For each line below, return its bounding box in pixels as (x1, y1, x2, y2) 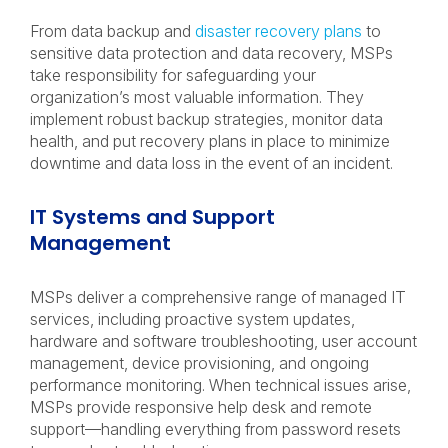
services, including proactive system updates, (30, 309, 355, 329)
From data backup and (30, 21, 195, 41)
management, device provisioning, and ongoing (30, 353, 369, 373)
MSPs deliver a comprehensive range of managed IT (30, 287, 406, 307)
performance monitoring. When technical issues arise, (30, 375, 411, 395)
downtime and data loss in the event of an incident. (30, 153, 397, 173)
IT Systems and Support (30, 203, 275, 231)
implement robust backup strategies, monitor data (30, 109, 383, 129)
